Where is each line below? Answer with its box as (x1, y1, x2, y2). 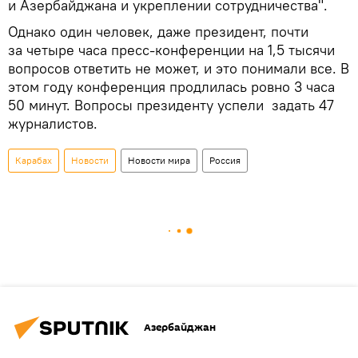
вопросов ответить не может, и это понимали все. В (8, 58, 349, 78)
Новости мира (128, 153, 190, 166)
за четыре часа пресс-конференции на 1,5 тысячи (8, 40, 335, 59)
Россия (209, 153, 241, 166)
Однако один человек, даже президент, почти (8, 22, 308, 41)
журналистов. (8, 113, 101, 133)
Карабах (15, 153, 52, 166)
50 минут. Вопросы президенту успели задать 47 (8, 95, 334, 114)
